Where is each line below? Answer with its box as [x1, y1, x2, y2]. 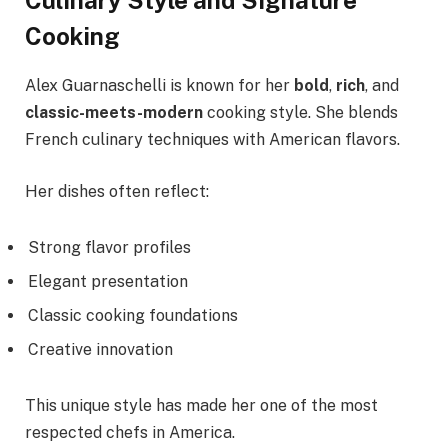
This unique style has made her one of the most [25, 395, 378, 415]
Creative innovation [28, 339, 173, 359]
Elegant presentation [28, 271, 188, 291]
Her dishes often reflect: [25, 182, 209, 202]
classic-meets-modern [25, 103, 203, 123]
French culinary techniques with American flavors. [25, 130, 400, 150]
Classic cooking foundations [28, 305, 238, 325]
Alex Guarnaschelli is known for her [25, 76, 294, 96]
